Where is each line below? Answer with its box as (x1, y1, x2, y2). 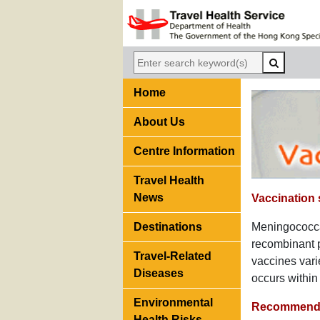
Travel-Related (134, 250, 211, 263)
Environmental (134, 296, 213, 309)
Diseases (134, 267, 184, 280)
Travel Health (134, 174, 204, 187)
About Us (134, 116, 185, 129)
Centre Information (134, 145, 235, 158)
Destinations (134, 221, 202, 234)
